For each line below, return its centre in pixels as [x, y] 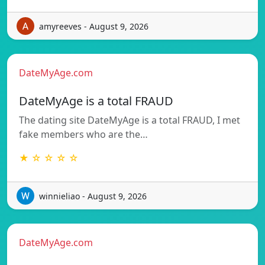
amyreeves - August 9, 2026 [94, 26]
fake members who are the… [83, 135]
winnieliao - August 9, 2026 [93, 196]
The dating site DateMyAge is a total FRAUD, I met [130, 120]
